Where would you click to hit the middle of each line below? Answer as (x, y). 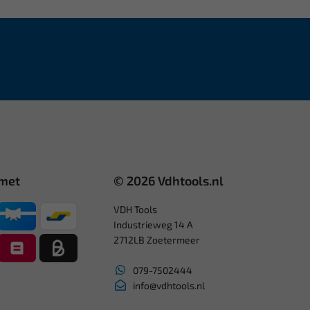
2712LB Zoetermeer (157, 239)
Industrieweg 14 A (154, 224)
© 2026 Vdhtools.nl (169, 180)
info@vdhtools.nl (168, 285)
